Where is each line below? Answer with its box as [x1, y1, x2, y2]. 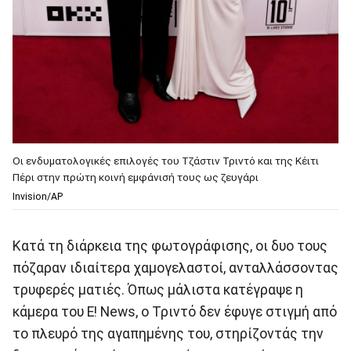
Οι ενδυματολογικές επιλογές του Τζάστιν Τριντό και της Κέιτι [13, 154, 319, 167]
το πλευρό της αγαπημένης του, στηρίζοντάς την [13, 325, 324, 342]
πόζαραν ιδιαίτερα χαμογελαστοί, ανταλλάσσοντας [13, 259, 338, 276]
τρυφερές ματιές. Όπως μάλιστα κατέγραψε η [13, 281, 303, 298]
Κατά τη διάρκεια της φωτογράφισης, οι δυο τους [13, 237, 327, 254]
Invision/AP [13, 190, 63, 202]
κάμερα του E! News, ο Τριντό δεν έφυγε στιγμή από [13, 303, 337, 320]
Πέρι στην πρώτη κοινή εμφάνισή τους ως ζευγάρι [13, 170, 259, 183]
